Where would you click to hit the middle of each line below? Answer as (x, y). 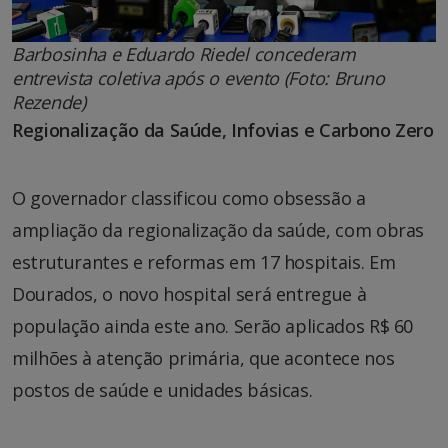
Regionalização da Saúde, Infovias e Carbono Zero (223, 129)
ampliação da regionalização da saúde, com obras (218, 229)
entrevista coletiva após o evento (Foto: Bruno (198, 77)
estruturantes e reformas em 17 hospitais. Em (204, 261)
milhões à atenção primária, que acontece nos (203, 357)
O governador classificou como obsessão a (189, 197)
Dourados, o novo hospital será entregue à (189, 293)
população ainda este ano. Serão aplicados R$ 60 (213, 325)
